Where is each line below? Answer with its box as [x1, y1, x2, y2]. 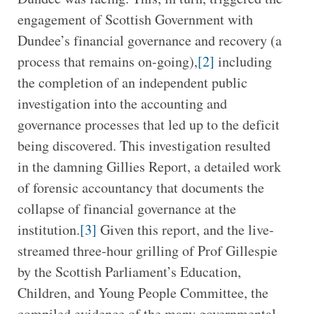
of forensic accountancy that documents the [17, 178, 264, 198]
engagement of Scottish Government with [17, 10, 253, 29]
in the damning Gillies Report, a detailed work [17, 157, 281, 177]
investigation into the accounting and [17, 94, 227, 114]
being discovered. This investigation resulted [17, 136, 271, 156]
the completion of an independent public [17, 73, 247, 93]
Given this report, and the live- [96, 220, 274, 240]
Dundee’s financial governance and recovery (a [17, 31, 282, 50]
